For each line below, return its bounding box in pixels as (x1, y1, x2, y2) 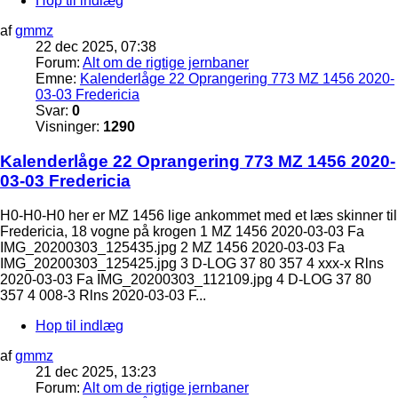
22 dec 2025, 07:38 (36, 39, 156, 55)
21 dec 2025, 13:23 (36, 363, 156, 379)
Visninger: (36, 119, 103, 135)
